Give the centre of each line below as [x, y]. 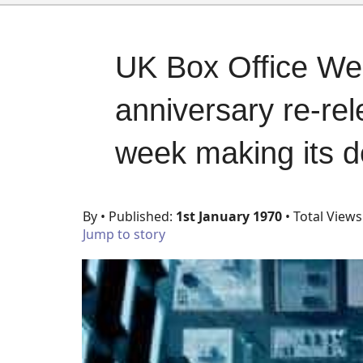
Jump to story [124, 235]
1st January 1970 [229, 217]
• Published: [138, 217]
